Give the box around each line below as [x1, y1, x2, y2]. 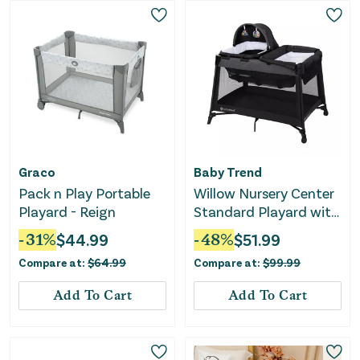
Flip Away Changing [194, 221, 321, 239]
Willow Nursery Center [194, 184, 334, 202]
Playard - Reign [18, 202, 116, 221]
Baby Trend [194, 164, 262, 180]
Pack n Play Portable [18, 184, 150, 202]
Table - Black [194, 239, 275, 258]
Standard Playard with [194, 202, 339, 221]
